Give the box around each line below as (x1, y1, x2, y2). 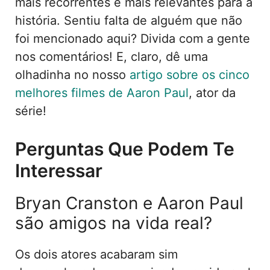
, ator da (189, 85, 236, 100)
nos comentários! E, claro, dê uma (15, 49, 208, 64)
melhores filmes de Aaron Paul (15, 85, 189, 100)
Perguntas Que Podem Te (15, 137, 234, 160)
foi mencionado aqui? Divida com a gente (15, 31, 250, 46)
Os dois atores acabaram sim (15, 246, 178, 262)
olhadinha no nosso (15, 67, 130, 82)
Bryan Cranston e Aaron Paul (15, 192, 243, 213)
